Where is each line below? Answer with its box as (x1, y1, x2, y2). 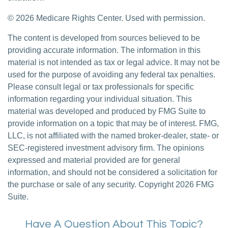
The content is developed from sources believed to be (8, 34, 200, 42)
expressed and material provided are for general (8, 156, 180, 164)
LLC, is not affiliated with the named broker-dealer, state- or (8, 131, 219, 140)
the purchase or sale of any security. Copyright (8, 180, 176, 189)
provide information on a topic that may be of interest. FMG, (8, 119, 219, 128)
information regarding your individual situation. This (8, 95, 192, 103)
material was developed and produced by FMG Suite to (8, 107, 206, 116)
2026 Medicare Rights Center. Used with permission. (16, 14, 205, 22)
